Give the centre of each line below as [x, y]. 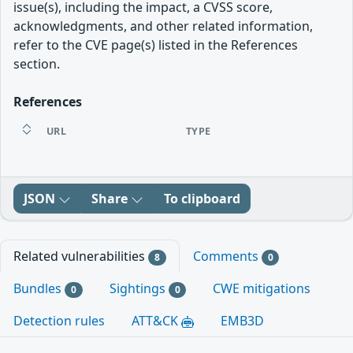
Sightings [139, 289]
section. [37, 64]
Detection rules [59, 321]
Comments [227, 256]
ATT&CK [156, 321]
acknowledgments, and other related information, [163, 26]
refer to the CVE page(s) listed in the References [156, 45]
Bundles [39, 289]
